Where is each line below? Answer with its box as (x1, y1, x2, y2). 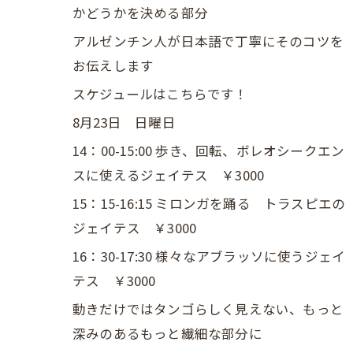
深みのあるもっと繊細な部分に (72, 324, 262, 343)
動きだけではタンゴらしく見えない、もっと (72, 299, 344, 318)
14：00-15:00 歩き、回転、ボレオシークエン (72, 141, 345, 160)
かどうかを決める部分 (72, 3, 208, 22)
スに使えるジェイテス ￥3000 (72, 165, 265, 184)
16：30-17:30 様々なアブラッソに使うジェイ (72, 247, 346, 266)
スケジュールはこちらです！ (72, 84, 248, 103)
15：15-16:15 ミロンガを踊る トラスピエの (72, 194, 346, 213)
